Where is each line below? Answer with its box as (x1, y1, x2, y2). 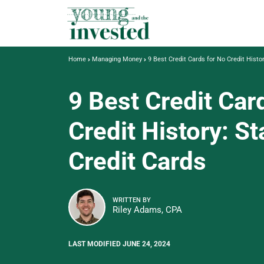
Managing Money (92, 55, 142, 63)
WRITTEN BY (113, 196, 151, 204)
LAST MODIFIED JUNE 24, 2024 (68, 240, 170, 248)
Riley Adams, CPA (113, 204, 182, 215)
